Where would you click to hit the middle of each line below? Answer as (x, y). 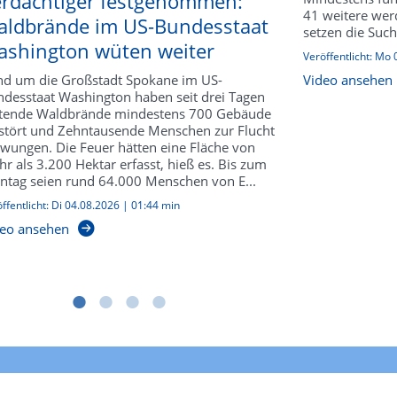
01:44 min (155, 205)
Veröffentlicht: (339, 56)
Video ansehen (347, 79)
